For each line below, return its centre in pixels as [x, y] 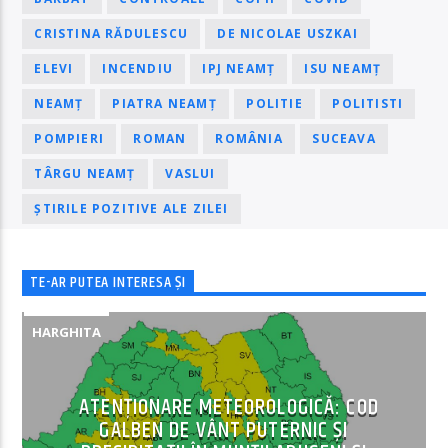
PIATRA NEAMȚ [164, 104]
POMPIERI [69, 139]
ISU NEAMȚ [343, 69]
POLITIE [274, 104]
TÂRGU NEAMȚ [85, 174]
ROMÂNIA [249, 139]
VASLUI [190, 174]
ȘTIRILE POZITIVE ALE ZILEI [131, 209]
